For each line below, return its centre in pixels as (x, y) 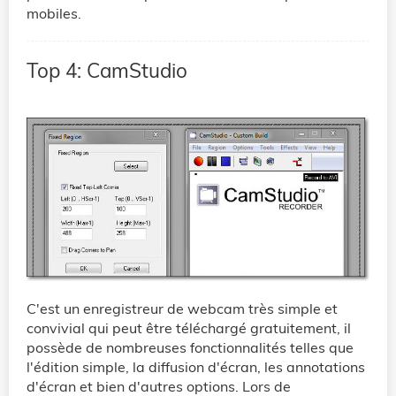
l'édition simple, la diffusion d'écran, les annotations (196, 367)
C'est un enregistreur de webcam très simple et (182, 309)
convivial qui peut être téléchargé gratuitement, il (189, 328)
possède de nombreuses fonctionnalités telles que (190, 348)
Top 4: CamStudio (107, 70)
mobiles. (54, 13)
